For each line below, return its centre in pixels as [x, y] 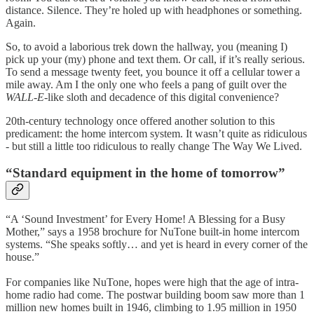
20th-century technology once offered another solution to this [140, 121]
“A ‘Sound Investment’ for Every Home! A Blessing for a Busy [145, 219]
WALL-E [25, 97]
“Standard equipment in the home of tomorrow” [145, 173]
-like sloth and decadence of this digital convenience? [162, 97]
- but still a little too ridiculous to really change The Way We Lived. [154, 146]
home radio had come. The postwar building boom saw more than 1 [155, 294]
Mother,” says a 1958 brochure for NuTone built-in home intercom [152, 231]
